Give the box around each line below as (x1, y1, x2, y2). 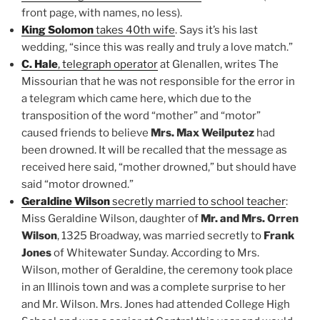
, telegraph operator (58, 57, 158, 71)
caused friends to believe (21, 126, 151, 139)
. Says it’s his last (175, 23, 258, 36)
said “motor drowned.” (21, 177, 134, 191)
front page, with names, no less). (21, 6, 182, 19)
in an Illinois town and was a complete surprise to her (21, 280, 286, 294)
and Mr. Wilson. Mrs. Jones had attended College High (21, 297, 290, 311)
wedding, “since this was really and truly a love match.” (21, 40, 293, 54)
